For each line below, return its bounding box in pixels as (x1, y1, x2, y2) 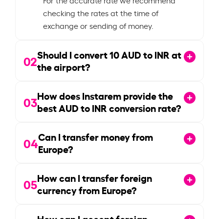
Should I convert (37, 47, 110, 61)
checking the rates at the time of (43, 7, 159, 18)
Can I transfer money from (38, 129, 153, 143)
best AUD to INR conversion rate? (37, 100, 181, 114)
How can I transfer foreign (37, 170, 153, 184)
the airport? (37, 59, 90, 73)
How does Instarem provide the (37, 88, 174, 102)
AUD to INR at (119, 47, 182, 61)
